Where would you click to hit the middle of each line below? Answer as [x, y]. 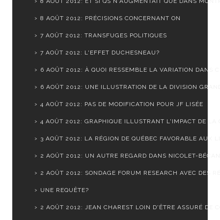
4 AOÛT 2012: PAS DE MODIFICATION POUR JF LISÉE [122, 104]
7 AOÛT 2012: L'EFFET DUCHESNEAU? [100, 53]
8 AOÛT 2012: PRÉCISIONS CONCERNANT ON [110, 18]
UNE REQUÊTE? [64, 190]
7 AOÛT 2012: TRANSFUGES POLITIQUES [103, 36]
